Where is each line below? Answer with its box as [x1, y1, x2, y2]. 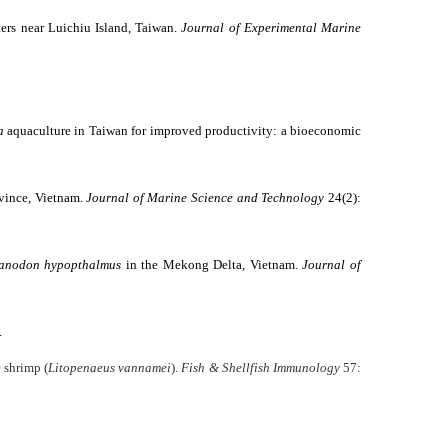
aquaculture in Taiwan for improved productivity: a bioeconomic [3, 123, 362, 138]
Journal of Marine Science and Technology [86, 190, 325, 205]
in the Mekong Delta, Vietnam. [121, 257, 303, 272]
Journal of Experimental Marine [181, 20, 362, 35]
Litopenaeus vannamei [48, 360, 172, 375]
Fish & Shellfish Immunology [181, 360, 340, 375]
